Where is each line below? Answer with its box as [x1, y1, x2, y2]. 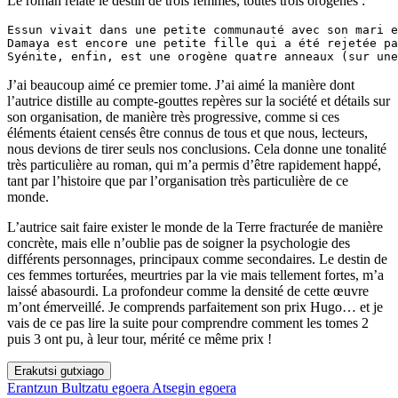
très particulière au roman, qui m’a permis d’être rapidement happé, [7, 157, 381, 173]
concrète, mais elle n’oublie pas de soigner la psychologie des [7, 235, 350, 251]
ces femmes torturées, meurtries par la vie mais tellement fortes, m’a [7, 267, 384, 283]
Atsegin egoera [152, 380, 236, 396]
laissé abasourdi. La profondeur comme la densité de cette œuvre [7, 283, 369, 299]
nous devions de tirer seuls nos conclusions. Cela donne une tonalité [7, 141, 386, 157]
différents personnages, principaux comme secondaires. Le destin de [7, 251, 387, 267]
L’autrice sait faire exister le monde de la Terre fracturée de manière [7, 219, 383, 235]
